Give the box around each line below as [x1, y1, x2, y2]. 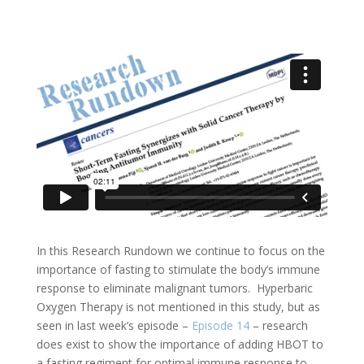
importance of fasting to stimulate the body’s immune [36, 261, 320, 277]
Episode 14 [191, 317, 249, 333]
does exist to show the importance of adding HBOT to [36, 336, 323, 352]
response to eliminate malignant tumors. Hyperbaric [36, 279, 313, 296]
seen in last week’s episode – [36, 317, 192, 333]
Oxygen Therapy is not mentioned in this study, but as [36, 298, 320, 314]
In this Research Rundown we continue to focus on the [36, 242, 325, 258]
